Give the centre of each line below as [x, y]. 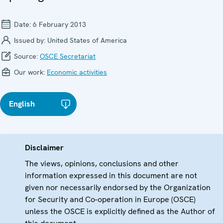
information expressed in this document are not [111, 175]
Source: [26, 56]
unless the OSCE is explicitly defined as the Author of [120, 211]
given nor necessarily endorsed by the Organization [118, 187]
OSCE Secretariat [68, 56]
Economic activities [77, 72]
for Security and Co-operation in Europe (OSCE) [110, 199]
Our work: [29, 72]
